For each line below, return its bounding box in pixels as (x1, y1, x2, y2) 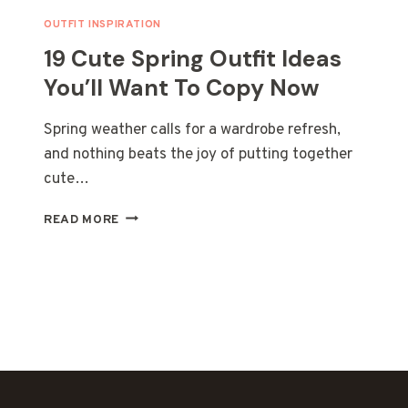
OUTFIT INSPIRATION (44, 16, 161, 32)
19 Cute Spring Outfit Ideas (44, 43, 342, 74)
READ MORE (44, 211, 120, 228)
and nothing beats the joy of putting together (44, 144, 352, 165)
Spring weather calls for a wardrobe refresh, (44, 119, 341, 140)
